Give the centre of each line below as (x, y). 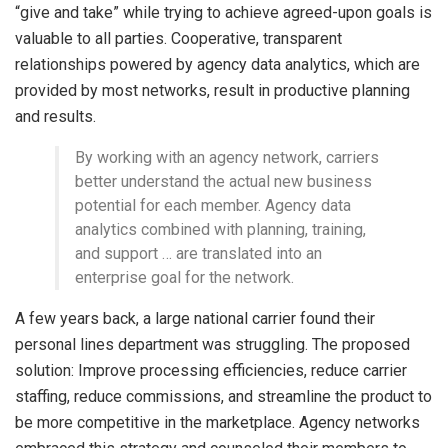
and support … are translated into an (198, 253)
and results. (55, 116)
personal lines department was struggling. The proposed (212, 344)
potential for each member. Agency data (213, 205)
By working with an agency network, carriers (227, 157)
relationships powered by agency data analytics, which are (217, 64)
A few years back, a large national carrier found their (195, 318)
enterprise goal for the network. (184, 277)
